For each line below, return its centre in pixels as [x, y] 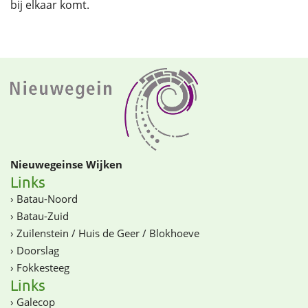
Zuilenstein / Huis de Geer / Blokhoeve [108, 233]
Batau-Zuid [43, 216]
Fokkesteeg [43, 267]
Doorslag [38, 250]
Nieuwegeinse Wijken [66, 164]
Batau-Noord [47, 198]
